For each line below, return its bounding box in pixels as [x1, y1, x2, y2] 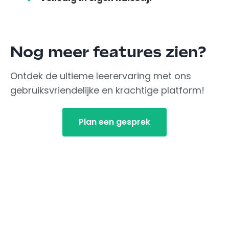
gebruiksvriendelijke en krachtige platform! [10, 84, 204, 97]
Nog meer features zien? [10, 43, 207, 62]
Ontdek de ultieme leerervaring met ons [10, 70, 191, 83]
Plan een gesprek [79, 116, 150, 128]
